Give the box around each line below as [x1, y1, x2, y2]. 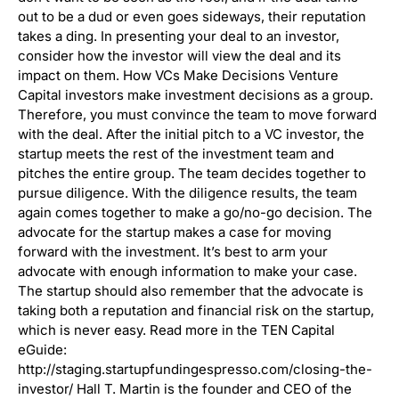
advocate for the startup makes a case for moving [18, 223, 331, 240]
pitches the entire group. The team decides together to [18, 164, 366, 182]
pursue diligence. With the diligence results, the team [18, 183, 357, 201]
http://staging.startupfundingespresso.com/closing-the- [18, 360, 372, 378]
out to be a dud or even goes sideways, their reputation [18, 7, 366, 25]
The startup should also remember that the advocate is [18, 281, 363, 299]
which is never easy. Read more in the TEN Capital [18, 321, 335, 338]
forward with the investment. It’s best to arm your [18, 242, 328, 260]
